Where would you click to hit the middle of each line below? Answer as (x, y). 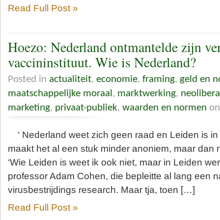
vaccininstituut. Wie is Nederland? (102, 62)
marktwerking (147, 93)
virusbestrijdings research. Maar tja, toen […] (101, 190)
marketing (29, 108)
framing (159, 79)
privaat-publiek (86, 108)
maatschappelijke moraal (60, 93)
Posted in (28, 79)
